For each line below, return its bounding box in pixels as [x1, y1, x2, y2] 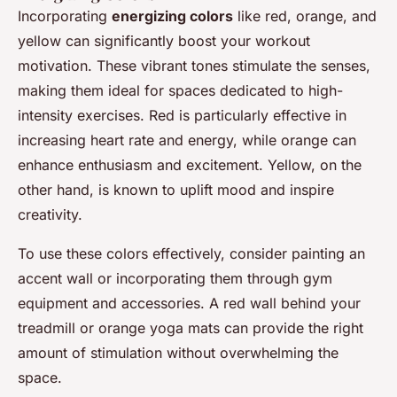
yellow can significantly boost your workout [18, 31, 310, 50]
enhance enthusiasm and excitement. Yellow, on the [18, 155, 362, 174]
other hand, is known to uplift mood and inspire [18, 180, 334, 198]
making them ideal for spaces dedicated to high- [18, 81, 343, 99]
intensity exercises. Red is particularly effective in [18, 105, 346, 124]
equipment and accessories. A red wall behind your [18, 293, 361, 312]
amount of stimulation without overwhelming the [18, 343, 339, 362]
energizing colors [112, 6, 233, 25]
